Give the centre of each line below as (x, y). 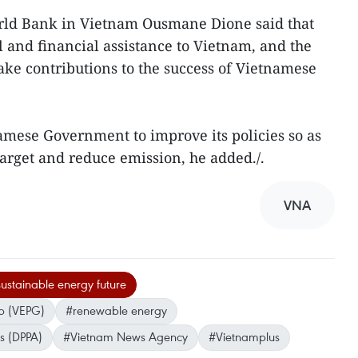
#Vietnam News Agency (125, 336)
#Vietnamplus (244, 336)
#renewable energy (116, 310)
